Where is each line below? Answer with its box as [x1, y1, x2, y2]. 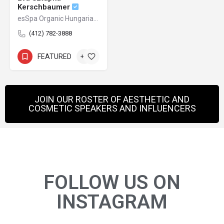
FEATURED [37, 52, 71, 60]
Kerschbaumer [17, 2, 72, 12]
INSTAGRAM [56, 190, 167, 214]
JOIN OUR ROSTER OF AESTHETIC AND [34, 94, 189, 105]
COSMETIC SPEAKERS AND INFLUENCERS [28, 103, 196, 114]
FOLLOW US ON [43, 171, 180, 194]
